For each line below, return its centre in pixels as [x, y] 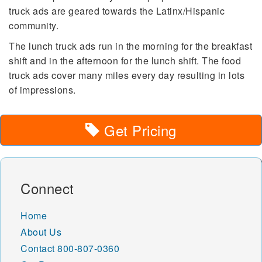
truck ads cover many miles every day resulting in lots [127, 75]
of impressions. [42, 90]
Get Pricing [138, 130]
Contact [38, 249]
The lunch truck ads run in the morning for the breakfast [130, 46]
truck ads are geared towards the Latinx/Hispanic [117, 11]
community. [34, 26]
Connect [47, 188]
